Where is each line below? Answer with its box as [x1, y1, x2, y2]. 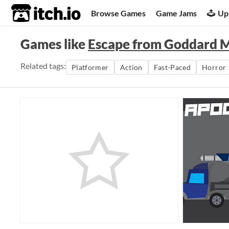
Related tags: [20, 61, 66, 71]
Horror [202, 63, 226, 72]
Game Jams [156, 8, 197, 18]
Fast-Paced [153, 63, 191, 72]
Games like [20, 36, 88, 52]
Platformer [72, 63, 109, 72]
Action [120, 63, 143, 72]
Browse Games [91, 8, 146, 18]
